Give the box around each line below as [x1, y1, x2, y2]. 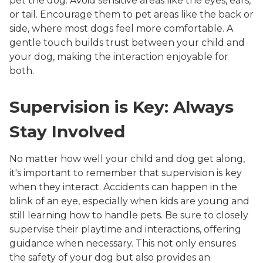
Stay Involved [9, 122, 125, 142]
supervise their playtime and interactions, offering [9, 224, 241, 235]
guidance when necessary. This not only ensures [9, 238, 236, 249]
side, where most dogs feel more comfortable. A [9, 23, 233, 35]
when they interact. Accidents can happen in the [9, 181, 237, 193]
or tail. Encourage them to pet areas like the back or [9, 9, 254, 21]
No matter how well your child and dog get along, [9, 153, 245, 165]
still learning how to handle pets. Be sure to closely [9, 210, 248, 221]
